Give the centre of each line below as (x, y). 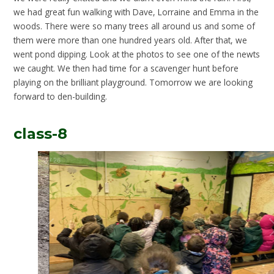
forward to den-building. (61, 97)
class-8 (41, 133)
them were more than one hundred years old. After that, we (131, 40)
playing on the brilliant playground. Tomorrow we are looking (133, 83)
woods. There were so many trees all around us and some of (135, 26)
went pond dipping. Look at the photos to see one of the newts (137, 54)
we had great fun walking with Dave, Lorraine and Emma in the (136, 12)
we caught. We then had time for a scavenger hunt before (126, 68)
